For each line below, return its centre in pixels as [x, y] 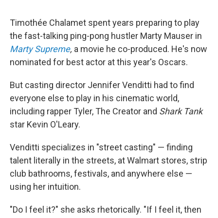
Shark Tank [181, 111]
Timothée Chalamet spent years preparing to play [105, 23]
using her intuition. [45, 187]
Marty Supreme [40, 49]
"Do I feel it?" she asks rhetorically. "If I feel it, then [106, 210]
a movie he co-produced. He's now [141, 49]
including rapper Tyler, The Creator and [84, 111]
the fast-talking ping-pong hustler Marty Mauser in [106, 36]
